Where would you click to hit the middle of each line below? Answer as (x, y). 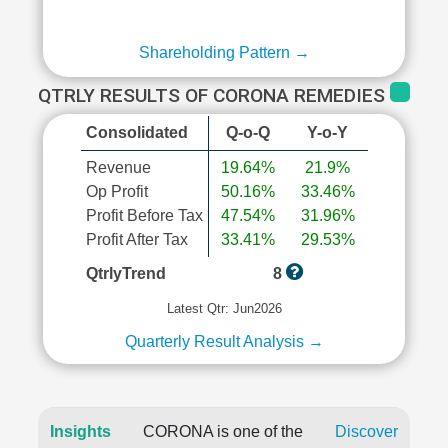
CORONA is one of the (223, 431)
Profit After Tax (136, 239)
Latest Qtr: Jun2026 (224, 308)
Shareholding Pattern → (224, 52)
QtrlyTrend (125, 273)
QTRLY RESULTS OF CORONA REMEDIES (214, 95)
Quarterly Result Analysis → (224, 341)
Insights (80, 431)
